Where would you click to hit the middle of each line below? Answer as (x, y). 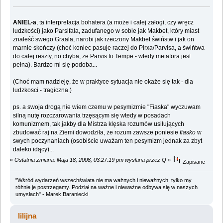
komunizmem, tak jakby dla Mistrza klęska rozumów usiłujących (99, 124)
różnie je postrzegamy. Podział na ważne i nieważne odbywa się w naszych (106, 187)
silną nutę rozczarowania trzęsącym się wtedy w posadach (92, 116)
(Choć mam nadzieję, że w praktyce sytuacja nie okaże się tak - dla (103, 82)
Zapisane (193, 162)
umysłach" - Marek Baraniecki (52, 194)
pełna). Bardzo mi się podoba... (55, 65)
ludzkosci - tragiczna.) (43, 90)
